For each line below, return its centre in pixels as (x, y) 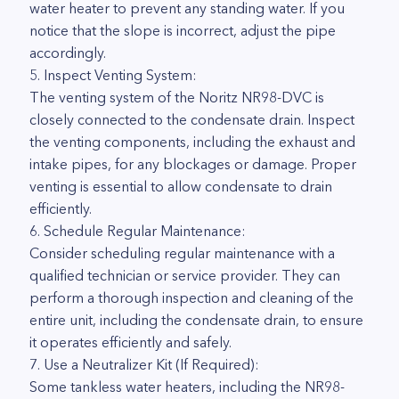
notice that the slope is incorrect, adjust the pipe (183, 30)
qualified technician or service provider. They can (185, 275)
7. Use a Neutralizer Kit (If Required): (144, 364)
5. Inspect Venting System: (113, 75)
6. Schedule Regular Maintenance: (138, 231)
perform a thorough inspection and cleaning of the (191, 297)
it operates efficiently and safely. (130, 342)
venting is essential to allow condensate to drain (181, 186)
